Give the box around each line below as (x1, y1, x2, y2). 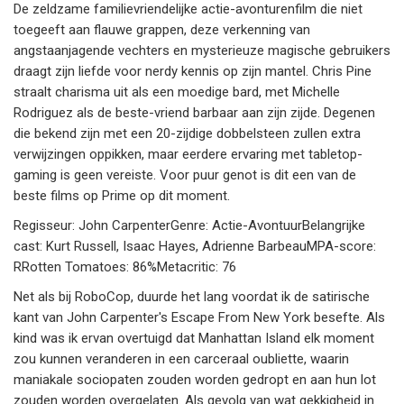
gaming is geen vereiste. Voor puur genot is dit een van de (14, 167, 356, 184)
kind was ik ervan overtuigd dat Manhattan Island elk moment (14, 330, 374, 347)
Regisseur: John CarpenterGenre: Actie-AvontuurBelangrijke (14, 217, 365, 234)
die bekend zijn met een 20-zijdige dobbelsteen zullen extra (14, 125, 361, 142)
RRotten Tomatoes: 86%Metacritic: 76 (14, 259, 236, 276)
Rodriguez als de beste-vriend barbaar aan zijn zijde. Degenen (14, 105, 375, 122)
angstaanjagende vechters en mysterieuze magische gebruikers (14, 42, 390, 60)
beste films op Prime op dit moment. (14, 188, 230, 205)
